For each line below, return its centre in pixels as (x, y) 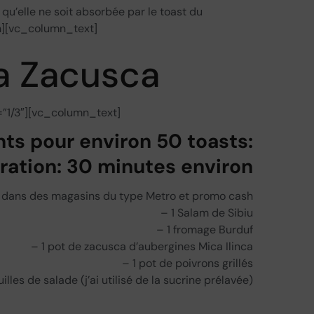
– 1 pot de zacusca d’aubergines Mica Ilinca (142, 246)
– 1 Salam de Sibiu (207, 212)
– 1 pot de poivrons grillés (187, 263)
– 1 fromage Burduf (205, 229)
